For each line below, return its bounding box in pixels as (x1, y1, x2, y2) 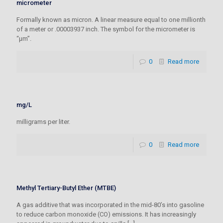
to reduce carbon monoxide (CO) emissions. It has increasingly (16, 211, 196, 218)
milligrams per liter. (16, 118, 70, 125)
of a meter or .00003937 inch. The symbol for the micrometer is (16, 25, 195, 33)
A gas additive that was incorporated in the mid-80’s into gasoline (16, 201, 204, 209)
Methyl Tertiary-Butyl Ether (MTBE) (16, 184, 116, 192)
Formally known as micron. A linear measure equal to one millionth (16, 16, 206, 23)
